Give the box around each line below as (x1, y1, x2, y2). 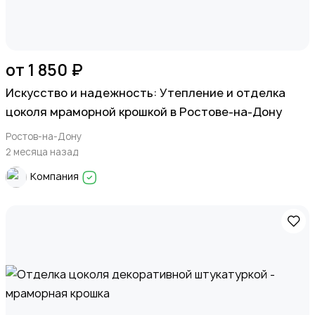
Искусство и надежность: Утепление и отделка (6, 84, 285, 101)
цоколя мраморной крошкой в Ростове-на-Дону (6, 103, 282, 120)
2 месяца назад (6, 145, 79, 158)
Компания (30, 169, 81, 184)
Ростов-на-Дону (6, 129, 82, 143)
